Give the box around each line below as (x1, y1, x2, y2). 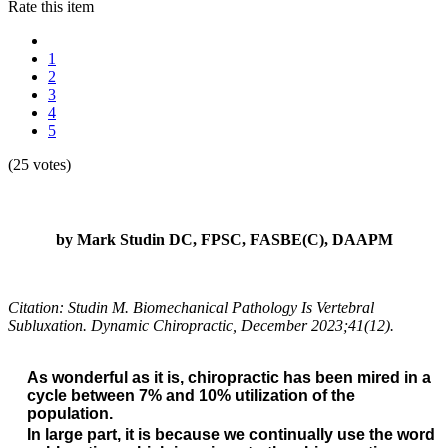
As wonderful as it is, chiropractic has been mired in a (27, 368, 431, 386)
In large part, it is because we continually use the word (27, 425, 435, 443)
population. (27, 404, 113, 422)
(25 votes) (8, 155, 71, 173)
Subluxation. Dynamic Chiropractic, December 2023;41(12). (8, 316, 394, 334)
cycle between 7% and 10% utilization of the (27, 386, 355, 404)
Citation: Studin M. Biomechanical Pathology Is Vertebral (8, 298, 374, 316)
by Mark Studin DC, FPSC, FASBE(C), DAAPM (55, 230, 393, 248)
